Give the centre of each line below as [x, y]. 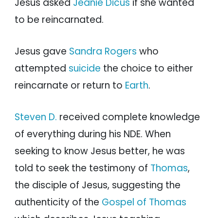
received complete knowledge [128, 117]
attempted [42, 69]
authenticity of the [58, 202]
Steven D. [36, 117]
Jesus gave [42, 52]
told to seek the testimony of [82, 168]
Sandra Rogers [103, 52]
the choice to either [147, 69]
